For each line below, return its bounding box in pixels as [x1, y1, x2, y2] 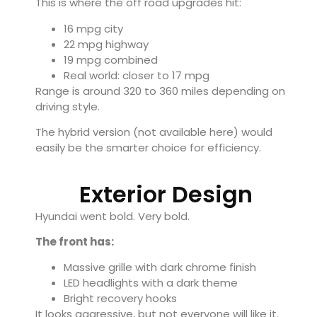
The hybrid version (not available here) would [35, 125, 272, 140]
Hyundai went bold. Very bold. [35, 208, 190, 224]
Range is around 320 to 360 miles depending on [35, 83, 285, 98]
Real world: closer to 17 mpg [64, 67, 209, 83]
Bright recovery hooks [64, 291, 177, 306]
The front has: [35, 234, 114, 249]
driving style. [35, 98, 100, 114]
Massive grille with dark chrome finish [64, 260, 256, 275]
